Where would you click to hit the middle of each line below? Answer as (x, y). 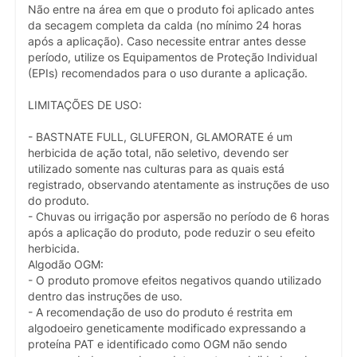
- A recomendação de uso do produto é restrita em (160, 312)
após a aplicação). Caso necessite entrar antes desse (167, 41)
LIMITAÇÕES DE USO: (85, 105)
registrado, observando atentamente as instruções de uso (178, 184)
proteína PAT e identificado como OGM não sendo (157, 344)
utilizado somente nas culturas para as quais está (156, 169)
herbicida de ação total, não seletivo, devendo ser (158, 153)
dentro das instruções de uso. (105, 296)
